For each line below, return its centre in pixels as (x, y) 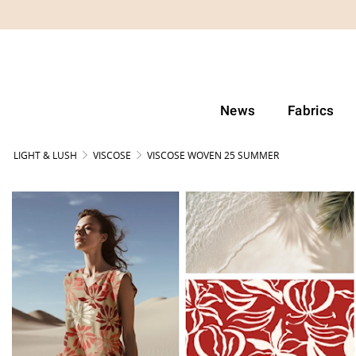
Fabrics (311, 111)
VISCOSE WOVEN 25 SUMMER (213, 155)
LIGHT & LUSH (45, 155)
